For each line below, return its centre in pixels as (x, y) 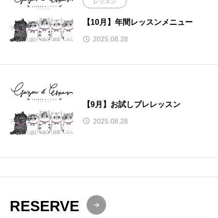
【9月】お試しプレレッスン (132, 104)
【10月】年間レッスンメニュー (138, 22)
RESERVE (45, 206)
